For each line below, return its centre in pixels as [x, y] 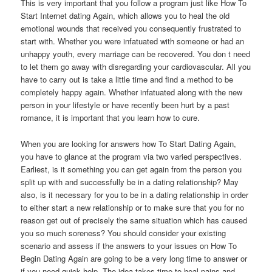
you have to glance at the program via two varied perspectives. [131, 156]
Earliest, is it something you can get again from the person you [131, 169]
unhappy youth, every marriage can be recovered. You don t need [136, 54]
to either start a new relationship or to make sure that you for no [133, 207]
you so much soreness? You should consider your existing [124, 233]
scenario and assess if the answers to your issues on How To [129, 245]
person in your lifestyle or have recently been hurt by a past [125, 105]
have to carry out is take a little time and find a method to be [127, 80]
